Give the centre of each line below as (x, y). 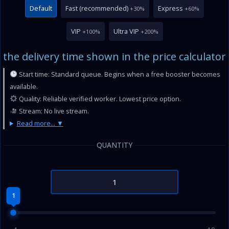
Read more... (36, 123)
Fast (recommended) (97, 8)
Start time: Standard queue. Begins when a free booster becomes (119, 74)
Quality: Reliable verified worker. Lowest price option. (99, 99)
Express (170, 8)
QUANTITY (114, 145)
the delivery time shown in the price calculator (114, 56)
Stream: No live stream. (53, 111)
